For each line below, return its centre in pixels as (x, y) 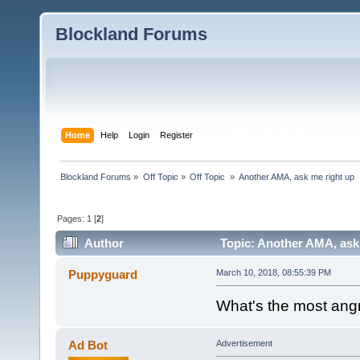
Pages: (72, 218)
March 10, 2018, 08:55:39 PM (273, 273)
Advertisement (244, 344)
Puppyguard (103, 275)
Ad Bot (88, 346)
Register (177, 135)
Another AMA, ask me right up (297, 176)
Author (104, 243)
